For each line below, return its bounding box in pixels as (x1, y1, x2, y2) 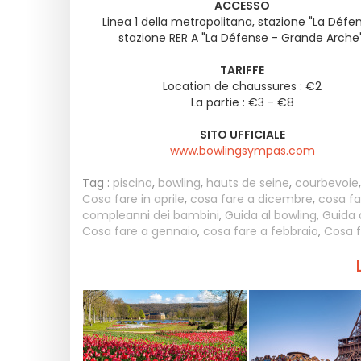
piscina (113, 175, 152, 191)
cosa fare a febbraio (203, 223, 318, 239)
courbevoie (295, 175, 359, 191)
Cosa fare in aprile (82, 191, 185, 207)
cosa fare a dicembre (190, 191, 313, 207)
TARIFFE (220, 62, 264, 78)
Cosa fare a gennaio (82, 223, 197, 239)
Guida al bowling (225, 207, 317, 223)
